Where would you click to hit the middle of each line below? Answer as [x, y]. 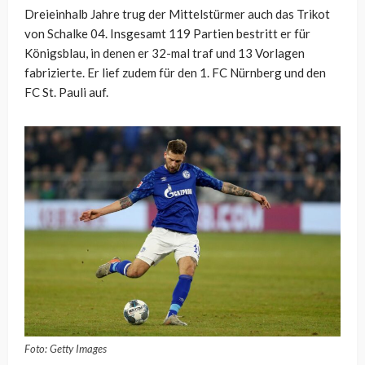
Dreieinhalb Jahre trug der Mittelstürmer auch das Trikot [177, 13]
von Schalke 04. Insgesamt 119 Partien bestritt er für [167, 33]
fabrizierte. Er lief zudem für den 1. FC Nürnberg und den [175, 72]
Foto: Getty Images [66, 349]
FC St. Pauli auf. [66, 92]
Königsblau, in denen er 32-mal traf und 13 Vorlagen [165, 53]
